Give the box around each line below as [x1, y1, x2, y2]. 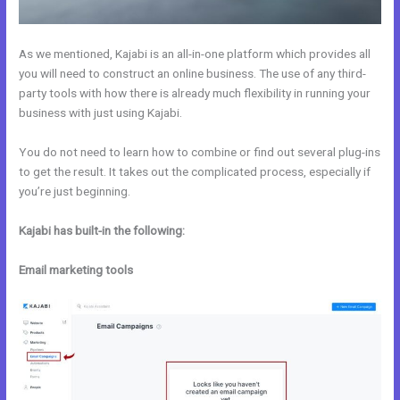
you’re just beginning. [19, 184, 131, 198]
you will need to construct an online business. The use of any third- [19, 66, 367, 81]
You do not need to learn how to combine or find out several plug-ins [19, 145, 381, 159]
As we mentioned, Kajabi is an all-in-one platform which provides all [19, 46, 371, 62]
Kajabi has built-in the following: [19, 222, 186, 237]
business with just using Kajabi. [19, 105, 183, 121]
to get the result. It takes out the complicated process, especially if [19, 164, 371, 179]
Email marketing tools [19, 262, 134, 277]
